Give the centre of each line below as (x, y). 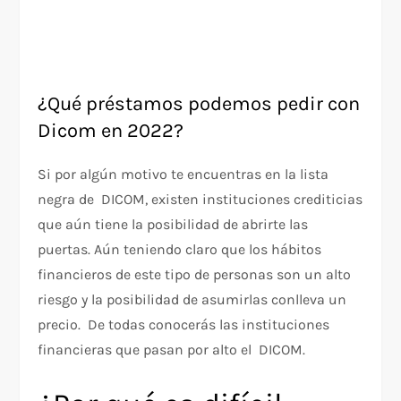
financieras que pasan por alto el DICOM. (172, 349)
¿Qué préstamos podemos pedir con (199, 103)
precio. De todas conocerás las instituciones (184, 324)
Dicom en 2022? (111, 130)
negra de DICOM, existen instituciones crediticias (200, 199)
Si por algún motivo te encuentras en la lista (183, 174)
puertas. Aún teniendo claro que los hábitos (180, 249)
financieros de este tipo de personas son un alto (195, 274)
